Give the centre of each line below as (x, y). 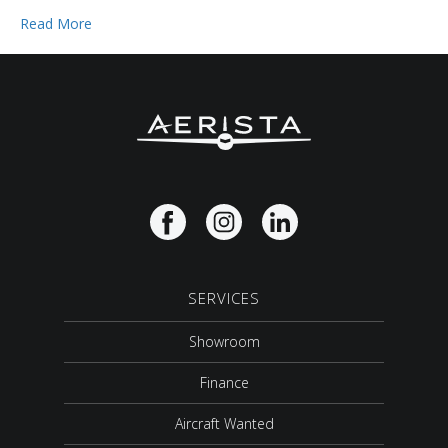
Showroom (224, 341)
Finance (224, 382)
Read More (56, 23)
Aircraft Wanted (224, 423)
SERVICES (224, 297)
